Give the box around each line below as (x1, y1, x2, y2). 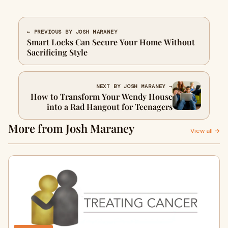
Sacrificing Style (27, 47, 88, 58)
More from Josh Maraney (8, 121, 134, 136)
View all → (190, 127, 220, 135)
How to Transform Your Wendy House (31, 91, 173, 102)
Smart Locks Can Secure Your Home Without (27, 37, 195, 47)
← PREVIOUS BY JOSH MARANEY (27, 28, 118, 35)
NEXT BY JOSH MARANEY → (96, 83, 173, 90)
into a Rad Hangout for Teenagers (47, 101, 173, 112)
